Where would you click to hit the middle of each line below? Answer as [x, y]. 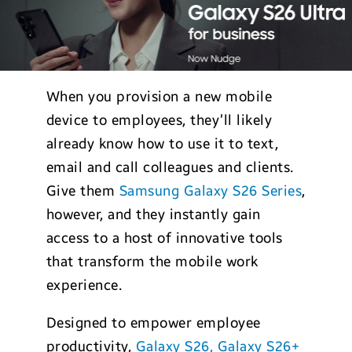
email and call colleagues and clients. [170, 167]
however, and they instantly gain [153, 214]
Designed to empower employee [153, 323]
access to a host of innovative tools [164, 238]
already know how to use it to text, [162, 144]
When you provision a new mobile [159, 97]
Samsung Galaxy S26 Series [211, 191]
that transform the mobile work [152, 262]
